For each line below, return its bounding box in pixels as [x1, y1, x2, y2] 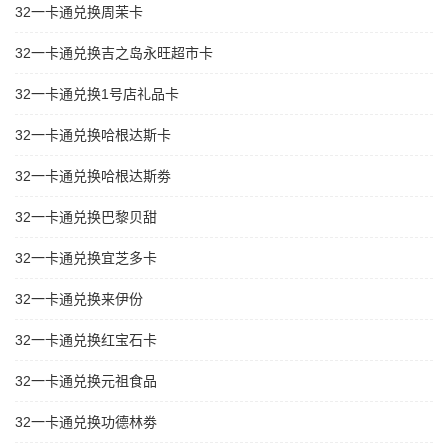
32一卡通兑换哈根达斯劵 [15, 168, 171, 185]
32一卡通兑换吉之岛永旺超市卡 [15, 45, 213, 62]
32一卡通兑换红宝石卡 [15, 332, 157, 349]
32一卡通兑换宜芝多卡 [15, 250, 157, 267]
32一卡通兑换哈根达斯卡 [15, 127, 171, 144]
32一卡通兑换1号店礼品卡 [15, 86, 179, 103]
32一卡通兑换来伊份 [15, 291, 143, 308]
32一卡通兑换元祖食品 [15, 373, 157, 390]
